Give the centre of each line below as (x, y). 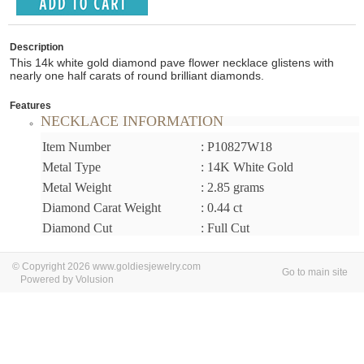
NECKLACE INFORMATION (132, 121)
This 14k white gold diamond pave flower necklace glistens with (172, 63)
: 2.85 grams (232, 187)
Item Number (76, 147)
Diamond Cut (77, 228)
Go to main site (315, 272)
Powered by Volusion (67, 279)
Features (30, 106)
